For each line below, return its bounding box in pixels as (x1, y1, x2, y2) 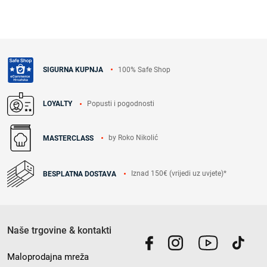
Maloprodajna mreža (7, 252, 89, 263)
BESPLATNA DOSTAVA (43, 169, 116, 178)
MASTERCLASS (43, 133, 94, 142)
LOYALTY (43, 100, 72, 108)
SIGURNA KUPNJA (43, 66, 103, 74)
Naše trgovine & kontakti (7, 225, 111, 237)
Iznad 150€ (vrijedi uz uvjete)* (131, 169, 226, 178)
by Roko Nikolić (108, 133, 158, 142)
